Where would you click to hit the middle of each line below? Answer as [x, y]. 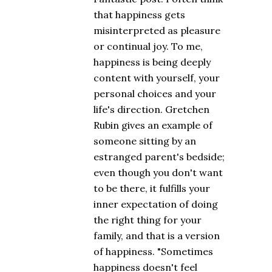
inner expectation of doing [156, 204]
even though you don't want [158, 173]
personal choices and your [155, 94]
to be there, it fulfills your [152, 189]
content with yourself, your [157, 78]
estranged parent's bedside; [159, 157]
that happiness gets [139, 15]
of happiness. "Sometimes [153, 252]
